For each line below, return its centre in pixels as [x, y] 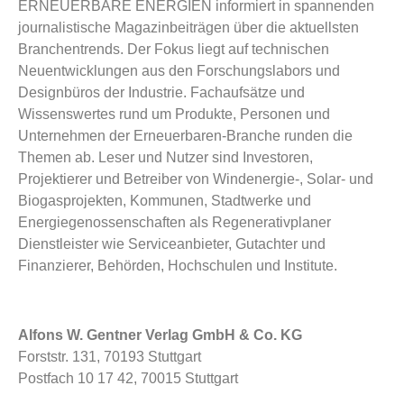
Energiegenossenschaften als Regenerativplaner [174, 222]
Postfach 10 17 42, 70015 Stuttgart [128, 378]
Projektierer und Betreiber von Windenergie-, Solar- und [196, 179]
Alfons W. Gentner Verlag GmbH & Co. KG [160, 335]
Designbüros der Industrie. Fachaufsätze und [161, 92]
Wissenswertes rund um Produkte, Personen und [174, 114]
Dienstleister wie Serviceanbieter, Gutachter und [172, 243]
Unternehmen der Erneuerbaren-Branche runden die [185, 135]
